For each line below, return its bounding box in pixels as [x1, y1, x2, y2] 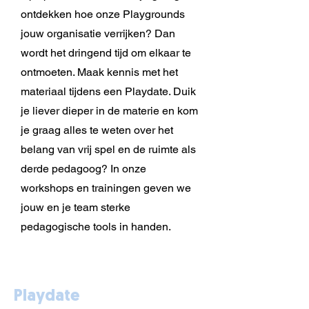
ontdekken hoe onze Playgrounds [21, 8, 185, 21]
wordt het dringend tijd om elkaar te [21, 46, 191, 59]
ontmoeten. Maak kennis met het [21, 66, 178, 79]
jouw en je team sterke [21, 201, 130, 214]
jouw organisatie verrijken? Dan [21, 27, 175, 40]
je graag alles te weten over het [21, 123, 173, 137]
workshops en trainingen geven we [21, 181, 191, 195]
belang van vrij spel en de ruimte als [21, 143, 196, 156]
